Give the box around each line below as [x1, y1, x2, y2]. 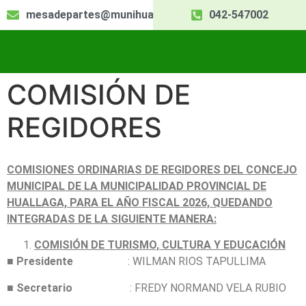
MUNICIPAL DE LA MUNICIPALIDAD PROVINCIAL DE [7, 180, 266, 193]
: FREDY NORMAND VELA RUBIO [72, 281, 286, 294]
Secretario [14, 281, 72, 294]
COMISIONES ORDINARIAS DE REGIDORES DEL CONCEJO [7, 163, 297, 176]
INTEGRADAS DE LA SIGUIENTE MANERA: [7, 212, 217, 225]
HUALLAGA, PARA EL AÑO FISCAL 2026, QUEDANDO [7, 196, 273, 209]
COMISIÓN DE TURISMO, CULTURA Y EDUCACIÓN [34, 238, 286, 252]
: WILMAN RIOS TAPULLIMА [79, 255, 266, 268]
